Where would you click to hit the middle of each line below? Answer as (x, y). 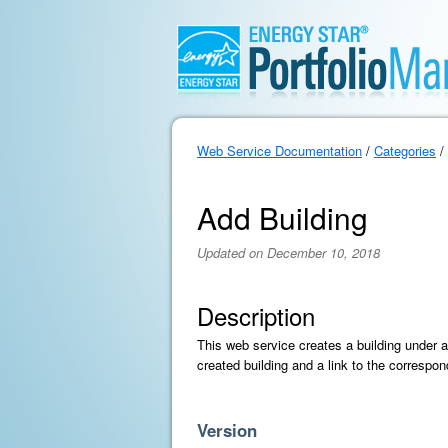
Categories (405, 150)
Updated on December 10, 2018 (288, 252)
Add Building (282, 217)
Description (256, 315)
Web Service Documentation (279, 150)
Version (227, 430)
